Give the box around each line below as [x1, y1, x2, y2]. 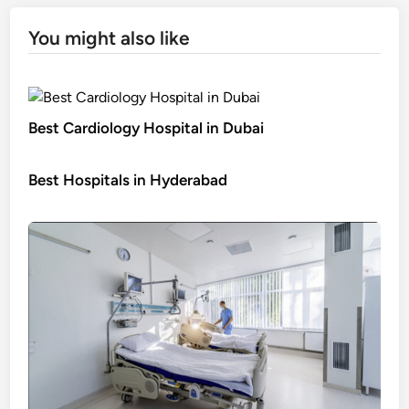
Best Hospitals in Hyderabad [28, 171, 228, 189]
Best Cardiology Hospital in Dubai [28, 119, 265, 137]
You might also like [28, 26, 191, 49]
